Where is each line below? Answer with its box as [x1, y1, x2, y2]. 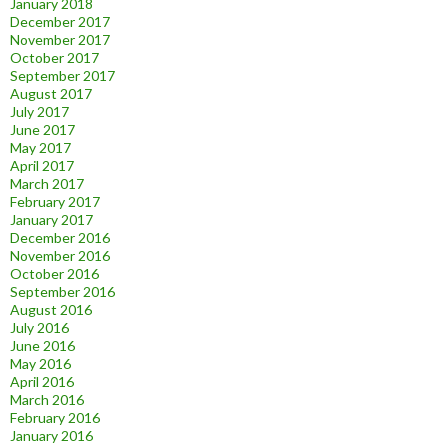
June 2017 [10, 121, 75, 139]
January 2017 [10, 211, 93, 229]
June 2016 [10, 337, 75, 355]
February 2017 [10, 193, 100, 211]
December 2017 [10, 13, 110, 31]
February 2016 [10, 409, 100, 427]
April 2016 [10, 373, 74, 391]
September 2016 [10, 283, 115, 301]
